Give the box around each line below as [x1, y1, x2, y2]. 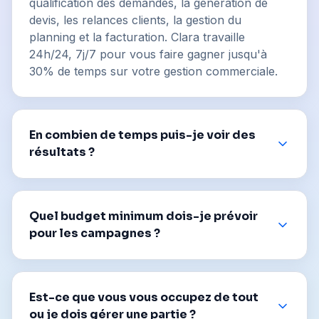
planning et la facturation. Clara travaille [29, 30, 245, 45]
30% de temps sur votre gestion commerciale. [29, 64, 278, 79]
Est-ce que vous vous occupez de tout [29, 290, 258, 305]
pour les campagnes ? [29, 226, 160, 241]
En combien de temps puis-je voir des [29, 127, 256, 143]
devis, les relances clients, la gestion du [29, 13, 241, 28]
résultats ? [29, 145, 95, 160]
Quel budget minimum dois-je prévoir [29, 209, 258, 224]
